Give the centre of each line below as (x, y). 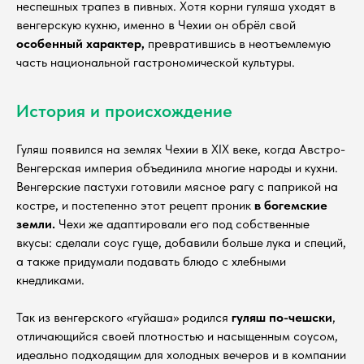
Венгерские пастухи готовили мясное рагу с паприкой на (177, 186)
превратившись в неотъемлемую (238, 43)
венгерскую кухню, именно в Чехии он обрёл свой (156, 24)
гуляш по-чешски (282, 317)
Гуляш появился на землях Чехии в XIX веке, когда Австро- (181, 149)
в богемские (291, 205)
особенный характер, (80, 43)
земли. (36, 223)
